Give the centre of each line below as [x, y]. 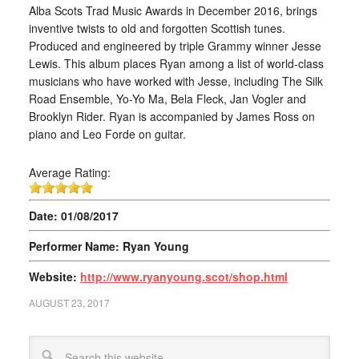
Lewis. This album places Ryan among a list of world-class [176, 64]
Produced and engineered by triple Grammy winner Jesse [175, 46]
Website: [54, 277]
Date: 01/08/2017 [73, 216]
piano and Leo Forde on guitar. [107, 134]
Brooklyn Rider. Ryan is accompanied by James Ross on [171, 117]
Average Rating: [69, 173]
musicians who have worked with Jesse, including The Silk [175, 81]
